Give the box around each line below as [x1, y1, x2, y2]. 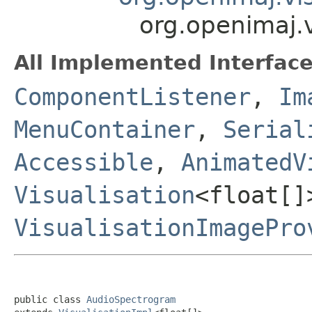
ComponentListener [14, 82, 251, 111]
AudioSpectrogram [86, 293, 175, 305]
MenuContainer [14, 115, 195, 143]
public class [14, 293, 86, 305]
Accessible [14, 148, 153, 176]
